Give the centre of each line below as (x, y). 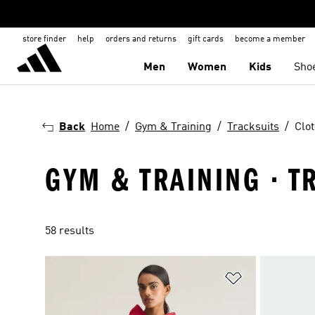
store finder (44, 39)
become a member (270, 39)
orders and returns (141, 39)
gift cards (206, 39)
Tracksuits (253, 127)
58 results (70, 231)
